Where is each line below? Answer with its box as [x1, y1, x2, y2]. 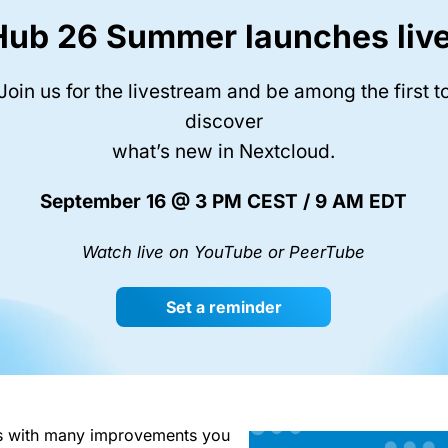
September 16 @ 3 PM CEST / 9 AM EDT [40, 189, 408, 213]
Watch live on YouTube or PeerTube [82, 241, 366, 262]
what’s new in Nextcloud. [112, 139, 336, 163]
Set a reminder [165, 296, 282, 317]
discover [184, 109, 263, 133]
